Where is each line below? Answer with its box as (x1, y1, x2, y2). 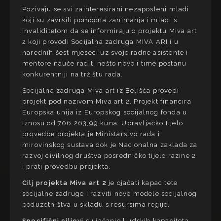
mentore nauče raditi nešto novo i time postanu (22, 59, 187, 67)
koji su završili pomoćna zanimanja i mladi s (22, 16, 177, 24)
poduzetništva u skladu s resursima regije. (22, 200, 170, 208)
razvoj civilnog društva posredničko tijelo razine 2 (22, 151, 196, 159)
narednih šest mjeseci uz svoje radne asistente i (22, 48, 188, 56)
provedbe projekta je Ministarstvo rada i (22, 130, 160, 138)
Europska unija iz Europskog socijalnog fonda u (22, 108, 187, 116)
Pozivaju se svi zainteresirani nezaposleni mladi (22, 5, 189, 13)
